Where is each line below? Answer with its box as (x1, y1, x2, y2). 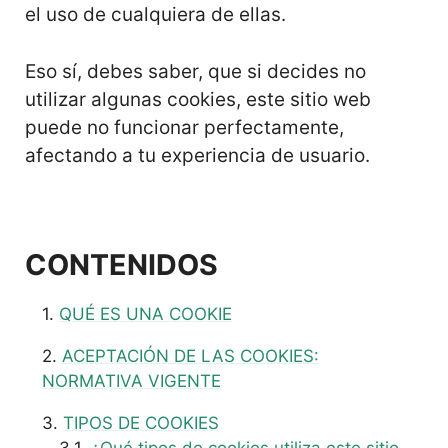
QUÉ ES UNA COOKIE (59, 304, 232, 324)
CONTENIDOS (25, 247, 218, 282)
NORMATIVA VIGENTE (42, 371, 221, 391)
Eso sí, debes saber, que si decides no (25, 59, 366, 83)
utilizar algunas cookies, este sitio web (25, 87, 371, 111)
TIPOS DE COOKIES (63, 413, 219, 433)
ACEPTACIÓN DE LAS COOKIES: (62, 346, 319, 366)
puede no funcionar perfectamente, (25, 115, 344, 139)
